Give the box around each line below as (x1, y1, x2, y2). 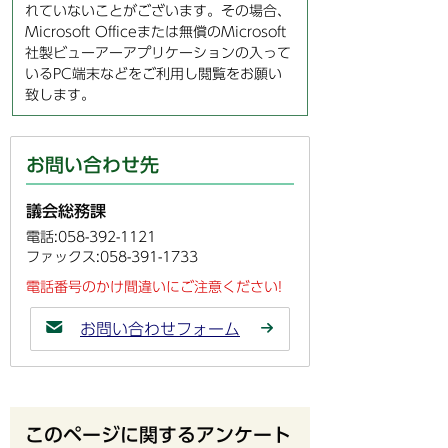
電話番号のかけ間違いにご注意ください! (26, 279, 282, 294)
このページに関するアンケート (25, 425, 291, 444)
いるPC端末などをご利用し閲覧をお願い (25, 66, 282, 81)
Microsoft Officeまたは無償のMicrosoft (25, 24, 286, 39)
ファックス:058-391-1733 (26, 249, 198, 264)
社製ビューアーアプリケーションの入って (25, 45, 291, 60)
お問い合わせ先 (26, 155, 159, 174)
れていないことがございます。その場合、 (25, 3, 291, 18)
